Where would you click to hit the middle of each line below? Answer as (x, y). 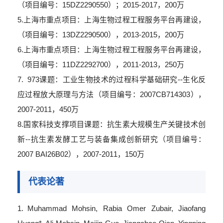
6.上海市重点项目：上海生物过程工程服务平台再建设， (111, 50)
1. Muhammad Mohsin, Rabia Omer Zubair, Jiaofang (111, 208)
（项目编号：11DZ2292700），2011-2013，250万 (101, 64)
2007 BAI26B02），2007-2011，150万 (81, 154)
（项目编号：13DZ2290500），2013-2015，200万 (101, 35)
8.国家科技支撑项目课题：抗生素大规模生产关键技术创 (111, 124)
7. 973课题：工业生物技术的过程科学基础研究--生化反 (111, 79)
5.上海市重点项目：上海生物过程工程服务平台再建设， (111, 20)
